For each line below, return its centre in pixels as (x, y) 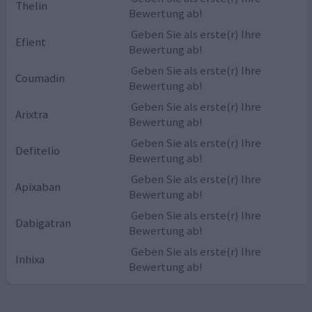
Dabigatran (44, 223)
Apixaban (38, 186)
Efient (31, 41)
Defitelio (38, 150)
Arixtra (32, 114)
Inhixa (30, 259)
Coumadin (40, 78)
